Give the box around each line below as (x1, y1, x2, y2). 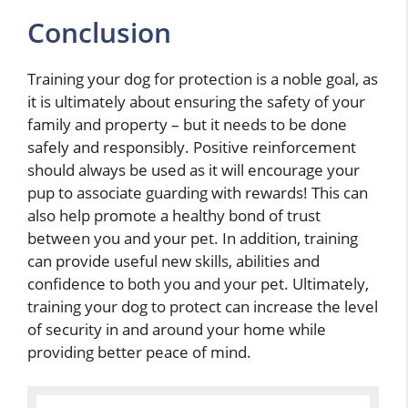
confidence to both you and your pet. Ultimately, (27, 272, 369, 294)
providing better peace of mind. (27, 341, 251, 362)
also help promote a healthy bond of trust (27, 204, 321, 226)
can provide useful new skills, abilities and (27, 250, 320, 271)
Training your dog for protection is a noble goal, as (27, 67, 378, 89)
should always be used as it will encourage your (27, 158, 360, 180)
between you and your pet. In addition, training (27, 227, 358, 249)
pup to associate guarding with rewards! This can (27, 181, 368, 203)
